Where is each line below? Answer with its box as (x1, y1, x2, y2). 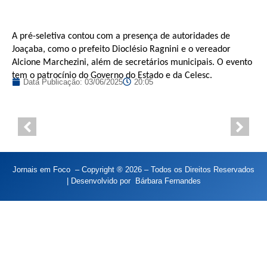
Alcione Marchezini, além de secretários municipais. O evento (12, 57, 252, 67)
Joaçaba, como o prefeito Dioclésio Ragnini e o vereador (12, 44, 231, 54)
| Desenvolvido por (66, 176, 135, 185)
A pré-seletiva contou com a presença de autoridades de (12, 31, 230, 41)
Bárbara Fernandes (135, 176, 201, 185)
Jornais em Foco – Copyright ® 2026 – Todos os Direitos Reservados (13, 164, 254, 174)
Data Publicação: (23, 77, 85, 86)
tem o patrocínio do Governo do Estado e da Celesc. (12, 70, 212, 80)
